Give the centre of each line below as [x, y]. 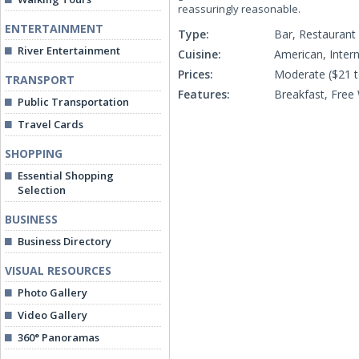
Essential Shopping [66, 175]
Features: [204, 94]
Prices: [196, 74]
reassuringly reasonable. [239, 9]
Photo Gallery [52, 292]
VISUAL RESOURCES [58, 270]
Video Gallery [52, 315]
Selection [42, 190]
